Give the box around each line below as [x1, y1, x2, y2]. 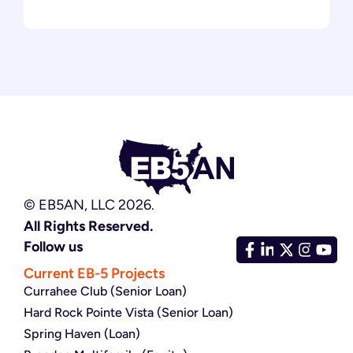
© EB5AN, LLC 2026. [24, 195, 154, 214]
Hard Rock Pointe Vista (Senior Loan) [24, 304, 233, 320]
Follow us [24, 237, 83, 255]
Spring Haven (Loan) [24, 325, 140, 341]
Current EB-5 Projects [24, 264, 165, 282]
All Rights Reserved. [24, 217, 153, 235]
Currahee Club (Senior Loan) [24, 283, 187, 299]
